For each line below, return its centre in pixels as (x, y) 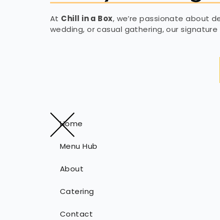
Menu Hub (79, 146)
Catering (77, 191)
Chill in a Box (87, 18)
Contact (77, 214)
